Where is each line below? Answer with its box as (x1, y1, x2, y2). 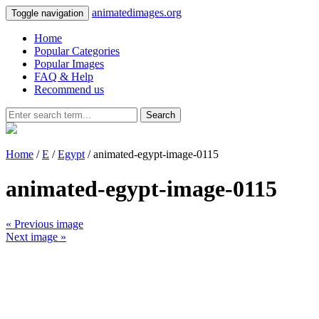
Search (146, 110, 175, 120)
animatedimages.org (92, 6, 182, 19)
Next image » (6, 230, 66, 243)
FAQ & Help (34, 70, 93, 83)
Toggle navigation (11, 8, 83, 19)
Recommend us (34, 83, 104, 95)
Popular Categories (34, 45, 120, 57)
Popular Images (34, 58, 104, 70)
